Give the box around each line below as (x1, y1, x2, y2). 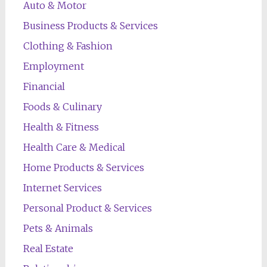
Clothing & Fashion (23, 39, 113, 52)
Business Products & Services (23, 19, 158, 32)
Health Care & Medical (23, 141, 125, 153)
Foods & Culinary (23, 100, 102, 113)
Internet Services (23, 181, 102, 194)
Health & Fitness (23, 120, 99, 133)
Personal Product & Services (23, 201, 152, 214)
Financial (23, 80, 65, 92)
